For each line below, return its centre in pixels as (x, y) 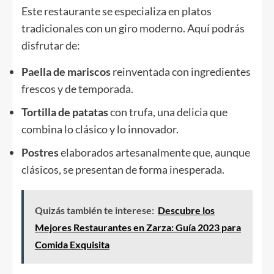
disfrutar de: (51, 46)
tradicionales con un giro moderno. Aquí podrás (133, 28)
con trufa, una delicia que (168, 112)
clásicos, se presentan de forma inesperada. (123, 170)
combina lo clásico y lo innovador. (100, 129)
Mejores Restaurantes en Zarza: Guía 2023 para (138, 228)
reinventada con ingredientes (181, 72)
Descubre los (186, 210)
